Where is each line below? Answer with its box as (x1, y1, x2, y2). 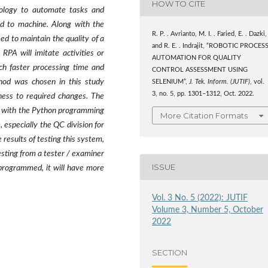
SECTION (152, 248, 188, 258)
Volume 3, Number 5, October (152, 205, 264, 214)
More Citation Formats (160, 110, 248, 120)
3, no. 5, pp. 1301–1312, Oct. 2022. (152, 91, 255, 98)
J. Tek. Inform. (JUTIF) (189, 79, 251, 86)
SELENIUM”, (152, 79, 190, 86)
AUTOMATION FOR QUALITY (152, 55, 242, 62)
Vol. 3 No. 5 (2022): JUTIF (152, 193, 248, 202)
